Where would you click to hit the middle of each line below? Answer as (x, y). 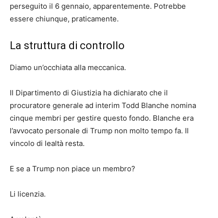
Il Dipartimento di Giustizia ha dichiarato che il (89, 93)
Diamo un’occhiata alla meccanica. (68, 68)
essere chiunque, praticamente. (64, 19)
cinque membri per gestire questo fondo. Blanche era (102, 118)
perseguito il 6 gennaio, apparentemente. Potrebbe (98, 6)
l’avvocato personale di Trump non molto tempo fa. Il (99, 131)
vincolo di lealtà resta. (47, 144)
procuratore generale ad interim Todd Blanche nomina (103, 106)
